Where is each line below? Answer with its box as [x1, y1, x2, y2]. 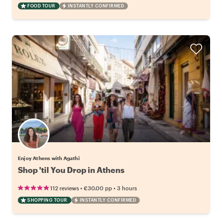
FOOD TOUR [27, 2, 55, 8]
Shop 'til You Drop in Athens [18, 165, 124, 174]
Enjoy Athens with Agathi [18, 155, 80, 161]
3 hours [117, 184, 137, 191]
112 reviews [50, 184, 79, 191]
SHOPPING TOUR [27, 197, 67, 203]
